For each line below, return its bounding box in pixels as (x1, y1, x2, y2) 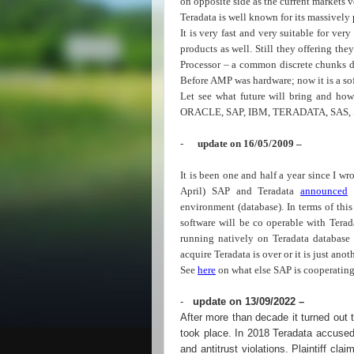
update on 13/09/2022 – (193, 296, 307, 307)
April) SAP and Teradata (180, 185, 301, 197)
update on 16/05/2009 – (198, 137, 302, 149)
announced (300, 185, 348, 197)
